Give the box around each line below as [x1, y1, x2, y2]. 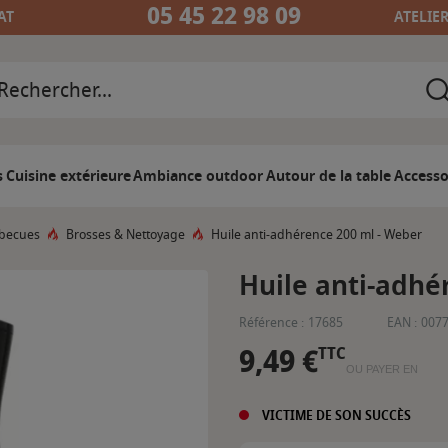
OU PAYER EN [346, 363, 418, 376]
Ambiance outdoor [133, 165, 264, 187]
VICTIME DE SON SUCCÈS [258, 405, 411, 425]
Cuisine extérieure [5, 165, 131, 187]
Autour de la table [266, 165, 391, 187]
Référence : [239, 313, 304, 332]
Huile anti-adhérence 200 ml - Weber [211, 225, 422, 244]
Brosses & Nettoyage [66, 225, 185, 244]
